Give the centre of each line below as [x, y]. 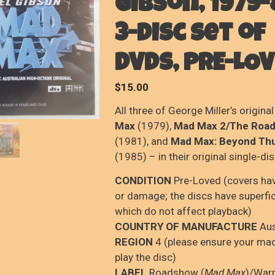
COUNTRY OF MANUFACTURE [186, 226]
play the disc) [145, 257]
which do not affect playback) [183, 211]
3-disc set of [190, 35]
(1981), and [142, 141]
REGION [134, 242]
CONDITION [143, 180]
